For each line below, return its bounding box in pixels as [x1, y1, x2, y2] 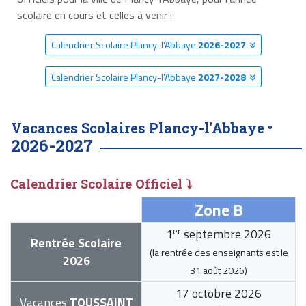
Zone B [194, 197, 243, 223]
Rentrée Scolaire [31, 234, 122, 253]
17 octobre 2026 [176, 284, 262, 303]
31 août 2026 [190, 263, 245, 278]
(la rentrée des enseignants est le [149, 245, 288, 260]
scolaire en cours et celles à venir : [16, 7, 172, 24]
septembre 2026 [181, 225, 271, 244]
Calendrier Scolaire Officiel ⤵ [10, 176, 192, 193]
